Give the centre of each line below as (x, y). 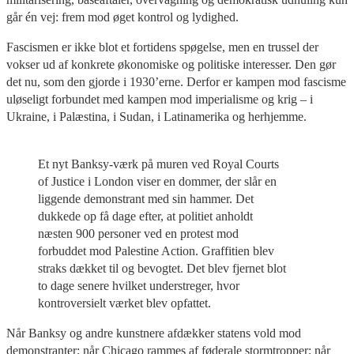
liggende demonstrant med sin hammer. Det (146, 198)
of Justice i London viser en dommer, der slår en (157, 181)
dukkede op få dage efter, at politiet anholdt (145, 216)
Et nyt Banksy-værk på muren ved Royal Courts (158, 164)
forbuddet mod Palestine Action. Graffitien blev (156, 250)
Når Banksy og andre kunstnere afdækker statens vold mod (154, 333)
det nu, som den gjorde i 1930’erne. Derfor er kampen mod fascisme (176, 81)
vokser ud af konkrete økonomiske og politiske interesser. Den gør (171, 64)
